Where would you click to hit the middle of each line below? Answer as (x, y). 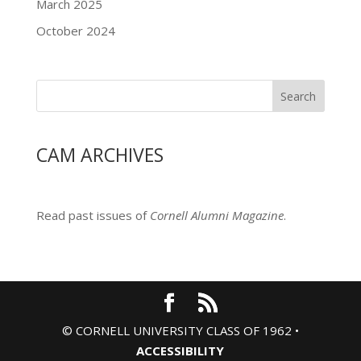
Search (299, 97)
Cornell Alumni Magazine (216, 215)
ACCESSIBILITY (180, 351)
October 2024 (75, 30)
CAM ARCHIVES (100, 154)
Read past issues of (93, 215)
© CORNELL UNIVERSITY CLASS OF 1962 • (180, 331)
